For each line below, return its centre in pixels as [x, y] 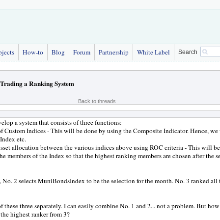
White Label [153, 52]
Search [188, 52]
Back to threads [97, 101]
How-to [33, 52]
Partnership [114, 52]
